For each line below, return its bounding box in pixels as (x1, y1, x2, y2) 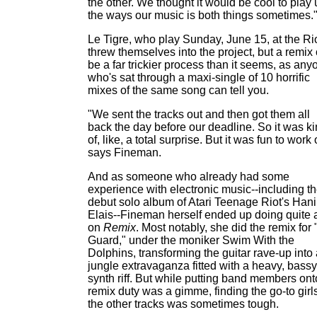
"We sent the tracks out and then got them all (88, 108, 310, 120)
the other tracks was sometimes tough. (88, 298, 279, 310)
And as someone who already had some (88, 171, 289, 183)
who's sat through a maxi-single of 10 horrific (88, 71, 310, 83)
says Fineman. (88, 146, 161, 158)
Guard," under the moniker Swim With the (88, 234, 294, 246)
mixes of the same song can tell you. (88, 84, 269, 96)
